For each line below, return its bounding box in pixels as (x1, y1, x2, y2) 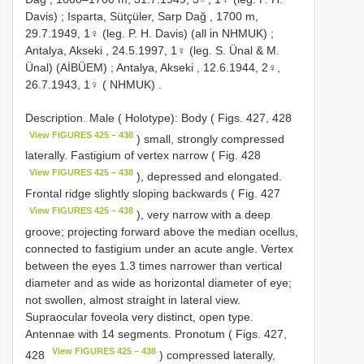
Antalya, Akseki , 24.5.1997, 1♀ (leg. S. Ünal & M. (25, 43, 279, 57)
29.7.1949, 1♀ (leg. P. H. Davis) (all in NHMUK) (25, 26, 267, 40)
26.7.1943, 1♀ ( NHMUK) (25, 77, 155, 91)
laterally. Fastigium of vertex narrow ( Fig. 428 (25, 149, 261, 162)
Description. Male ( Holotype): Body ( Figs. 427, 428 (25, 110, 292, 124)
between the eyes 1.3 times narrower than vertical (25, 258, 282, 272)
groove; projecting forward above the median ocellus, (25, 224, 298, 238)
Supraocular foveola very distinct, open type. (25, 310, 253, 323)
